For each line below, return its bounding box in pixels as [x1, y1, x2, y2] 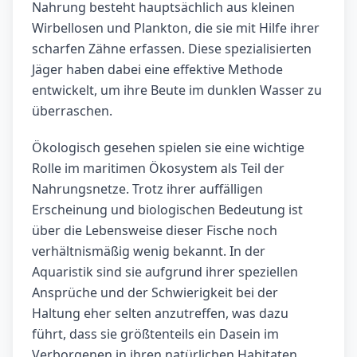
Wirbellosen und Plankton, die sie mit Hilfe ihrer [32, 19, 320, 37]
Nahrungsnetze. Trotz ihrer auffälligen [32, 180, 263, 198]
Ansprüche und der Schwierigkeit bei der [32, 284, 278, 302]
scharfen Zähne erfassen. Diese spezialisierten [32, 40, 312, 58]
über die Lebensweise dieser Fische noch [32, 222, 277, 240]
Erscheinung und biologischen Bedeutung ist [32, 201, 303, 219]
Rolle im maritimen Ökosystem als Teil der [32, 159, 284, 178]
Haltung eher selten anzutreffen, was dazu [32, 304, 288, 323]
